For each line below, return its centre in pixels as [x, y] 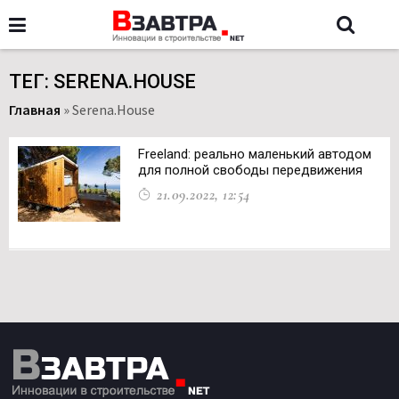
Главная [35, 110]
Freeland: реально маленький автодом [255, 154]
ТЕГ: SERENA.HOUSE [102, 81]
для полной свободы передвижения [250, 170]
